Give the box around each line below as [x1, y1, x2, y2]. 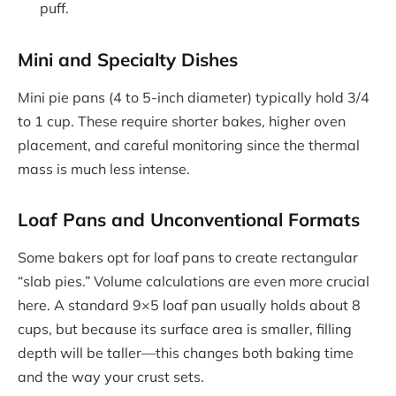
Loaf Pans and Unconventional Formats [18, 207, 360, 231]
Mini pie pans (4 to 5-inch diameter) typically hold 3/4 [18, 88, 369, 107]
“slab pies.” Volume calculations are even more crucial [18, 272, 369, 291]
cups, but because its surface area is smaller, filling [18, 320, 352, 339]
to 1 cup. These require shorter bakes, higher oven [18, 112, 346, 131]
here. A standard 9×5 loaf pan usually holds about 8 [18, 296, 361, 315]
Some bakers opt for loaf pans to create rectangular [18, 248, 358, 267]
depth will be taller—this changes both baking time [18, 344, 354, 362]
